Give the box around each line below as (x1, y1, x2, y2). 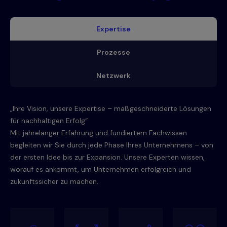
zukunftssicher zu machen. (10, 177, 98, 186)
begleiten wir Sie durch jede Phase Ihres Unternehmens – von (10, 140, 213, 150)
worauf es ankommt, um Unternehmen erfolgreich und (10, 165, 191, 174)
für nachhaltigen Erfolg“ (10, 116, 88, 126)
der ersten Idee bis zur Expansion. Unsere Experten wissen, (10, 153, 205, 162)
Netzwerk (96, 71, 131, 81)
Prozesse (97, 48, 130, 57)
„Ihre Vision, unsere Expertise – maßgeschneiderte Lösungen (10, 104, 211, 113)
